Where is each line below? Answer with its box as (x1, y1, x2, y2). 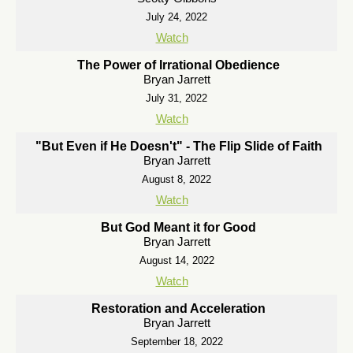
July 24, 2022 (146, 11, 207, 23)
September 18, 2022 (130, 336, 223, 347)
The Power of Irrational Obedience (77, 58, 280, 72)
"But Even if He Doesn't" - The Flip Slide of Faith (35, 139, 322, 153)
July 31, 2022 (146, 92, 207, 104)
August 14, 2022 (139, 255, 214, 266)
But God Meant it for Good (101, 221, 256, 234)
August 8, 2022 (142, 173, 211, 185)
